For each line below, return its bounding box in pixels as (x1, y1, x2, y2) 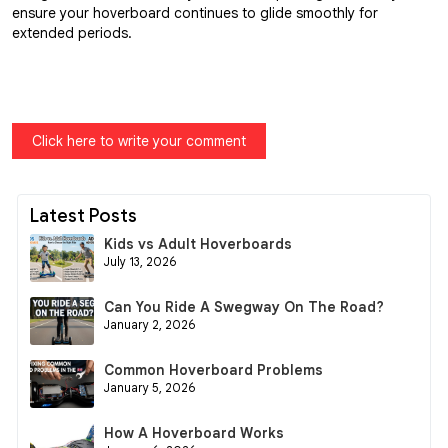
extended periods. (12, 23, 132, 42)
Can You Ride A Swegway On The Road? (104, 297, 384, 316)
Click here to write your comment (32, 131, 246, 150)
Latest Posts (30, 204, 137, 227)
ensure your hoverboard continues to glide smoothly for (12, 3, 378, 22)
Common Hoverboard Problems (104, 360, 323, 379)
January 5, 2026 (104, 380, 196, 395)
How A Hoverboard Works (104, 423, 284, 442)
